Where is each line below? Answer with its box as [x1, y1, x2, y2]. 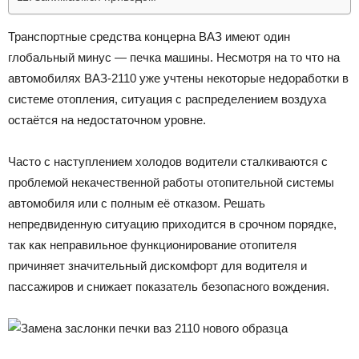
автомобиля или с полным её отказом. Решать [8, 196, 265, 210]
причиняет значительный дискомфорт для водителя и [8, 258, 307, 272]
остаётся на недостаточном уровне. [8, 112, 206, 127]
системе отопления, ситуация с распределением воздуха [8, 91, 326, 106]
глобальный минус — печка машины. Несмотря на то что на [8, 50, 340, 64]
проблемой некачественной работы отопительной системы [8, 175, 334, 189]
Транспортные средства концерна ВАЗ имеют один [8, 29, 290, 43]
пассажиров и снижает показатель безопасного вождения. [8, 279, 329, 293]
